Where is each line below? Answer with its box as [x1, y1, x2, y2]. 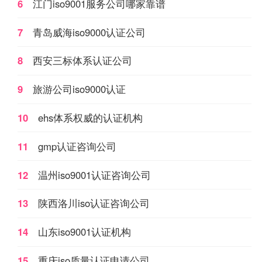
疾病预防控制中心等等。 [20, 3, 111, 15]
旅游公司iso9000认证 [32, 82, 126, 96]
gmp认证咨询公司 [37, 139, 116, 153]
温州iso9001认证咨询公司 [37, 167, 151, 182]
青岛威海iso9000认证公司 [32, 25, 146, 39]
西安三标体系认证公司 [32, 53, 132, 68]
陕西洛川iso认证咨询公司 [37, 196, 150, 211]
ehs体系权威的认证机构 [37, 111, 143, 125]
